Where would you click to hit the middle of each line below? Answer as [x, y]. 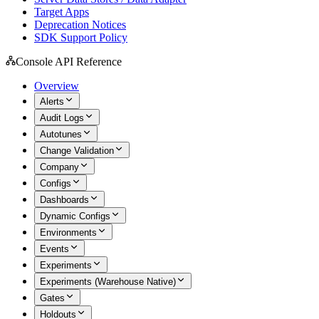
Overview [57, 86]
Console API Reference [69, 62]
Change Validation [77, 151]
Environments [68, 232]
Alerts [52, 101]
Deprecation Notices [80, 25]
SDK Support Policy [81, 37]
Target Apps [62, 12]
